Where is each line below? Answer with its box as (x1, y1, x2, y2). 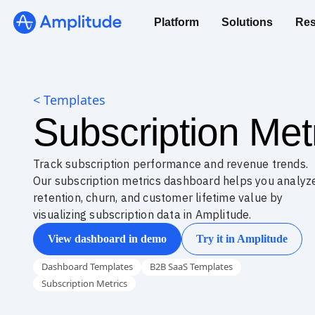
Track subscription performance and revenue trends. (33, 157, 309, 171)
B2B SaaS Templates (150, 260, 233, 273)
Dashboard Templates (41, 260, 133, 273)
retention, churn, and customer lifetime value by (33, 191, 283, 205)
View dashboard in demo (48, 233, 167, 245)
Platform (154, 16, 199, 28)
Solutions (221, 16, 273, 28)
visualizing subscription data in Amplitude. (33, 207, 252, 221)
